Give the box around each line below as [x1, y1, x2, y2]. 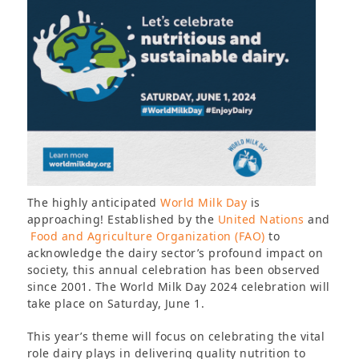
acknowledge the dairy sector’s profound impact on [26, 245, 324, 260]
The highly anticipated [26, 195, 161, 210]
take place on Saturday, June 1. [26, 296, 205, 311]
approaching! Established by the [26, 212, 218, 227]
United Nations [217, 212, 305, 227]
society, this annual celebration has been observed [26, 262, 321, 277]
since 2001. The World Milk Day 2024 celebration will [26, 279, 330, 294]
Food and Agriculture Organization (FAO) [30, 228, 265, 244]
